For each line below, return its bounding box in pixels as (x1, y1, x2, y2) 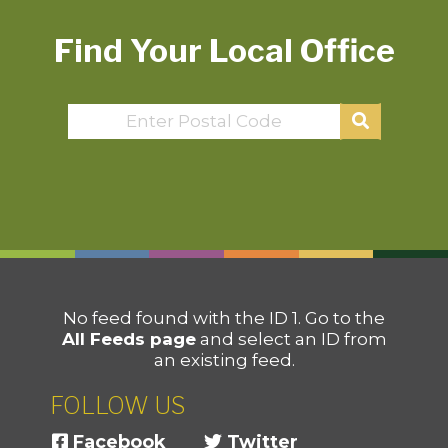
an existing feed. (153, 350, 295, 370)
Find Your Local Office (53, 31, 395, 70)
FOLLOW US (50, 391, 186, 420)
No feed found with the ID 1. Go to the (63, 308, 385, 328)
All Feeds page (61, 329, 196, 349)
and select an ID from (195, 329, 387, 349)
